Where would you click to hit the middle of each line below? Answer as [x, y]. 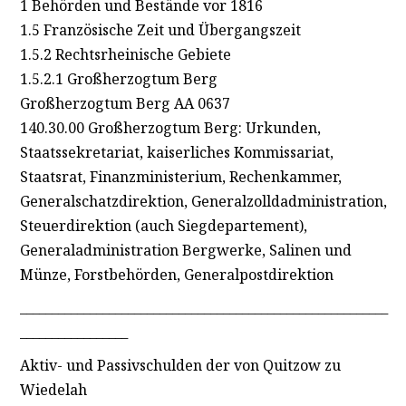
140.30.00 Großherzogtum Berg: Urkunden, [170, 127]
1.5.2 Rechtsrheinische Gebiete [125, 54]
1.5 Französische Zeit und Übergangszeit [160, 29]
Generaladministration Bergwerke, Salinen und [185, 250]
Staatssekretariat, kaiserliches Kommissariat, [176, 152]
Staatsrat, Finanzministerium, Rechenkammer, [180, 176]
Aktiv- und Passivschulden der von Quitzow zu [180, 366]
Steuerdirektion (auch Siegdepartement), [163, 225]
